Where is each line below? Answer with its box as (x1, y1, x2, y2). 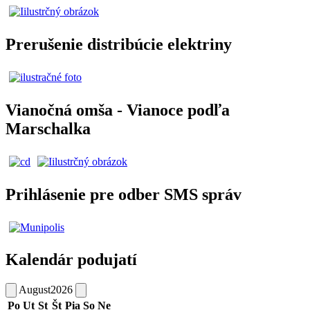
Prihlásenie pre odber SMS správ (6, 185, 241, 203)
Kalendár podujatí (6, 250, 137, 269)
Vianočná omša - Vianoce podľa (6, 100, 230, 119)
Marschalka (6, 119, 91, 138)
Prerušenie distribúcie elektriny (6, 35, 232, 53)
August (19, 284, 51, 296)
